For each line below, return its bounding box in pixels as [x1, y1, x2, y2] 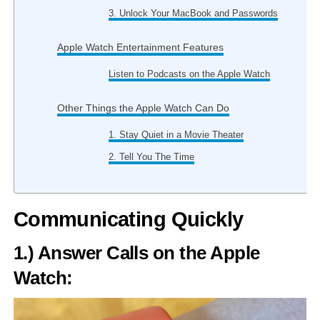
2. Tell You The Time [109, 151, 195, 162]
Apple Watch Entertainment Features [56, 41, 224, 53]
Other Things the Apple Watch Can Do [56, 102, 229, 114]
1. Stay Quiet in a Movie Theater [109, 129, 244, 140]
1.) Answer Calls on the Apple [13, 243, 260, 263]
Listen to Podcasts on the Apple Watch [109, 69, 271, 79]
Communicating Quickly [13, 208, 244, 231]
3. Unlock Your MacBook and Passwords [109, 8, 279, 19]
